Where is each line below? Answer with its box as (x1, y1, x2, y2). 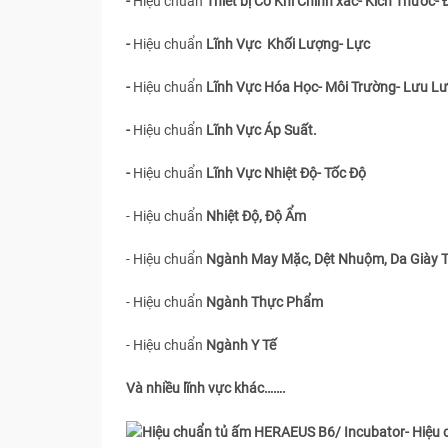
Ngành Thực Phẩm (206, 294, 326, 310)
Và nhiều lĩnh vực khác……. (126, 380, 286, 396)
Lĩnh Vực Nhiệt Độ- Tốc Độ (203, 165, 366, 181)
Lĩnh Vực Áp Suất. (206, 122, 317, 138)
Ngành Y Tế (206, 337, 276, 353)
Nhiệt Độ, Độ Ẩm (206, 208, 306, 224)
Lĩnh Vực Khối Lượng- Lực (206, 36, 370, 52)
